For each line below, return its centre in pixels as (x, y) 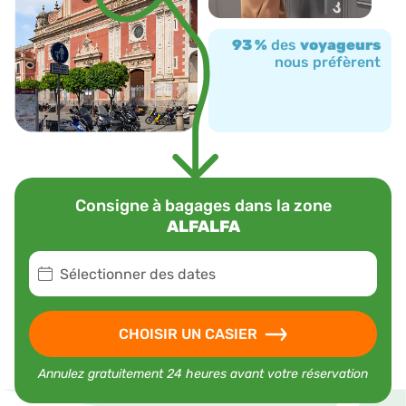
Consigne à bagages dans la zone (203, 206)
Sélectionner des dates (138, 274)
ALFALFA (203, 227)
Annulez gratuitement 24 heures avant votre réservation (203, 374)
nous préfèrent (328, 63)
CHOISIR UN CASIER (188, 334)
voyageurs (340, 45)
